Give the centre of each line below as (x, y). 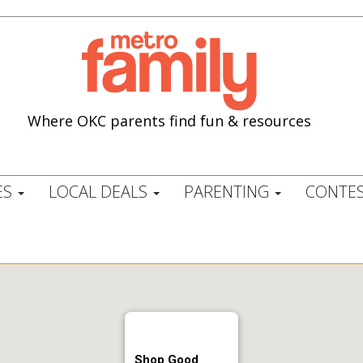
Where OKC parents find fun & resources (170, 120)
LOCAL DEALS (100, 192)
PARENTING (228, 192)
